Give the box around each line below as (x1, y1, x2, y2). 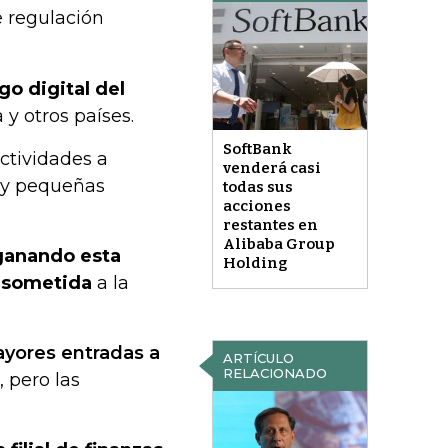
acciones (222, 197, 291, 216)
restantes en (222, 216, 318, 235)
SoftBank (222, 140, 292, 159)
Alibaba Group (222, 235, 335, 254)
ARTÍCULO (222, 350, 294, 366)
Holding (222, 254, 287, 273)
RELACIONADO (222, 365, 327, 381)
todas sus (222, 178, 293, 197)
